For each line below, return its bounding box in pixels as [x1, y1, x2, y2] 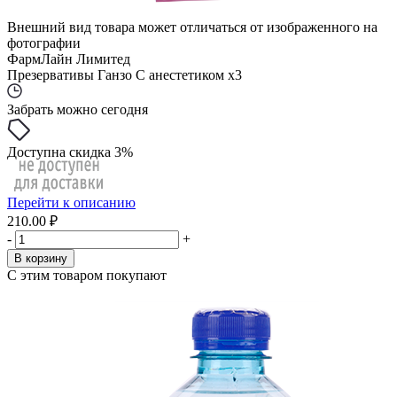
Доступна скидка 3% [7, 144, 133, 160]
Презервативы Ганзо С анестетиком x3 [7, 67, 242, 82]
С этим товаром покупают [7, 268, 167, 283]
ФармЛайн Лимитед [7, 51, 130, 66]
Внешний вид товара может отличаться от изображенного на [7, 19, 378, 35]
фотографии [7, 35, 81, 51]
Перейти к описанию [7, 195, 136, 210]
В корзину [14, 252, 67, 265]
